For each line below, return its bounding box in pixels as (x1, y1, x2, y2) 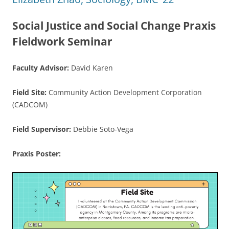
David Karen (71, 62, 113, 73)
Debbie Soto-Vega (73, 124, 133, 134)
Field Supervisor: (12, 124, 73, 134)
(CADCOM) (12, 99, 48, 109)
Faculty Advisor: (12, 62, 71, 73)
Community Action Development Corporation (49, 87, 202, 97)
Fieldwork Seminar (12, 34, 112, 49)
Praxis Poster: (12, 148, 61, 158)
